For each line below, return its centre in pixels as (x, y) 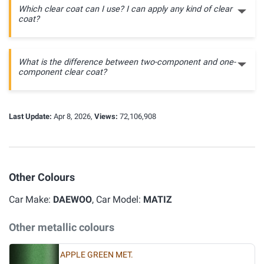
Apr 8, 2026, (73, 116)
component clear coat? (62, 72)
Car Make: (31, 199)
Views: (106, 116)
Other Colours (42, 177)
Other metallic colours (62, 227)
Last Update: (30, 116)
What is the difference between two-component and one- (127, 62)
